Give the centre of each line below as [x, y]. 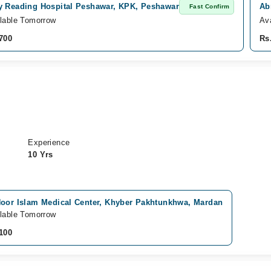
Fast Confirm [210, 6]
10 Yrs [41, 155]
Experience [49, 142]
